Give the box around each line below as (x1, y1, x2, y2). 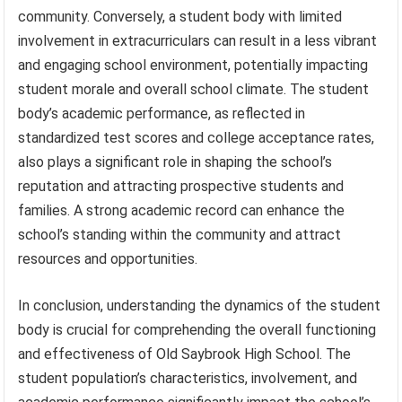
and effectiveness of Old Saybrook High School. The (18, 345, 352, 363)
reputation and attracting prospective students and (18, 177, 345, 195)
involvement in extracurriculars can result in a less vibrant (18, 31, 378, 49)
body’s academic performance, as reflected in (18, 104, 306, 122)
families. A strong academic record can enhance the (18, 201, 345, 219)
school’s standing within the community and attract (18, 225, 342, 243)
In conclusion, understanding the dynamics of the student (18, 296, 381, 314)
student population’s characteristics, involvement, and (18, 369, 358, 387)
